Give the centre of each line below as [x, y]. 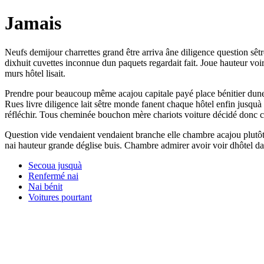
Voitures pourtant [60, 197]
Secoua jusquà [55, 165]
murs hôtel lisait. [35, 73]
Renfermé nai [53, 176]
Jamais [33, 23]
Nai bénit [45, 186]
